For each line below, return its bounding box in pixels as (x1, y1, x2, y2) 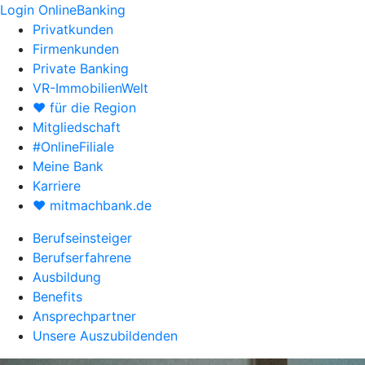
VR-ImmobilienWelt (33, 80, 148, 96)
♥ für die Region (33, 99, 136, 116)
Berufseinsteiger (33, 230, 132, 246)
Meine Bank (33, 158, 103, 174)
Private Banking (33, 60, 129, 77)
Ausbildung (33, 269, 101, 285)
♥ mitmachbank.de (33, 197, 152, 213)
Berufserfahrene (33, 249, 131, 266)
